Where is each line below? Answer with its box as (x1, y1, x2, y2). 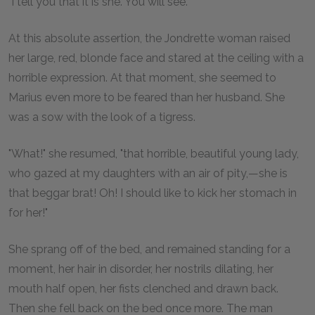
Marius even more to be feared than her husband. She (8, 90, 285, 104)
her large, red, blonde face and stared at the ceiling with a (8, 51, 304, 65)
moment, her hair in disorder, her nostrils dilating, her (8, 262, 274, 276)
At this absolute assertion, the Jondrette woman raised (8, 31, 290, 45)
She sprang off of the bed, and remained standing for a (8, 242, 290, 256)
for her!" (8, 205, 48, 219)
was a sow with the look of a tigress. (8, 110, 195, 124)
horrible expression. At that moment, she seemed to (8, 70, 276, 84)
